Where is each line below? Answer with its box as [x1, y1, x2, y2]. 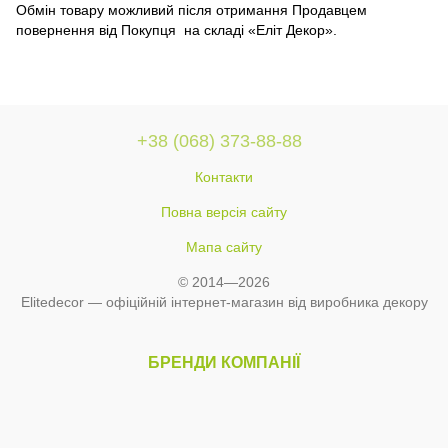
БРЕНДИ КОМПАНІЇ [148, 353, 300, 371]
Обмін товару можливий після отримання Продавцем [16, 2, 367, 19]
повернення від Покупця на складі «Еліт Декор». [16, 22, 337, 39]
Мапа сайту [186, 238, 262, 255]
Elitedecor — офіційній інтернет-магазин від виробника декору [20, 293, 428, 310]
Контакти [195, 168, 253, 185]
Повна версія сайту [161, 203, 287, 220]
